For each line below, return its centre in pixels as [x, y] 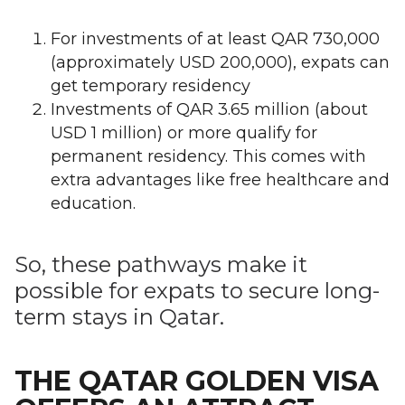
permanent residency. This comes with [208, 156]
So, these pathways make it [161, 264]
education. [93, 203]
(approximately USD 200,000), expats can [220, 62]
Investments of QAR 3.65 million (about [209, 109]
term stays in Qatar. [119, 317]
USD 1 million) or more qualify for [184, 133]
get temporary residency [151, 86]
